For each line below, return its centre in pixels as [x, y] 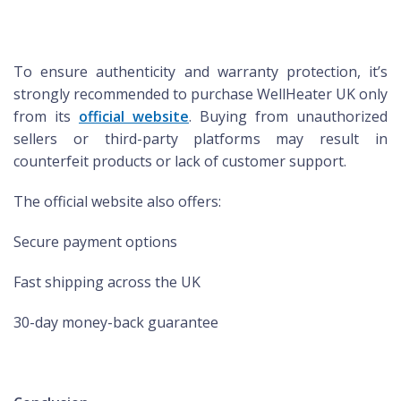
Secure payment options [95, 241]
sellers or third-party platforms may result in [200, 138]
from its [46, 116]
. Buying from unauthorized [288, 116]
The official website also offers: [117, 201]
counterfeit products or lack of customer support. [180, 161]
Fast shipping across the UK [107, 282]
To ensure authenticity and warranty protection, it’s [200, 71]
